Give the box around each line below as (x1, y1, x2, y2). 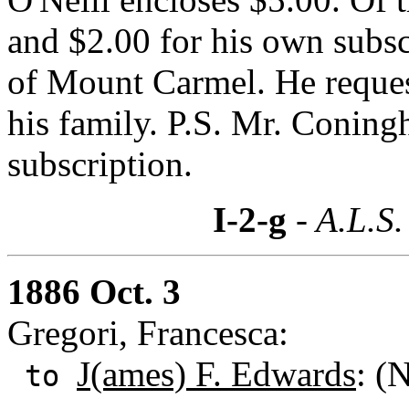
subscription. (7, 143, 193, 184)
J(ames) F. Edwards (77, 353, 356, 393)
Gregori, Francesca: (7, 312, 288, 352)
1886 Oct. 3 (7, 271, 181, 311)
